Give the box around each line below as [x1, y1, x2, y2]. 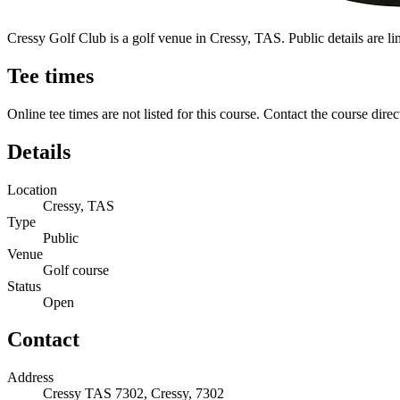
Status [7, 278, 41, 294]
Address [7, 370, 54, 386]
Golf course [43, 262, 109, 278]
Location [7, 181, 57, 197]
